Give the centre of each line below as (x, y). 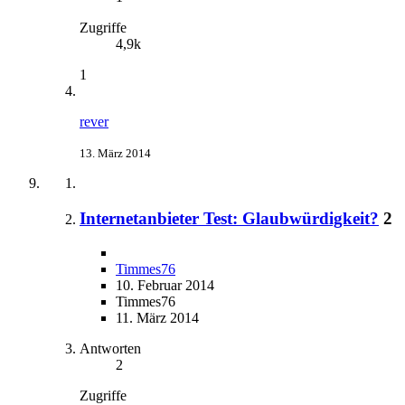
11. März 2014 (157, 318)
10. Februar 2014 (165, 286)
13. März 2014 (115, 153)
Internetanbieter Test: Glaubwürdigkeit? (229, 218)
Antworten (110, 349)
